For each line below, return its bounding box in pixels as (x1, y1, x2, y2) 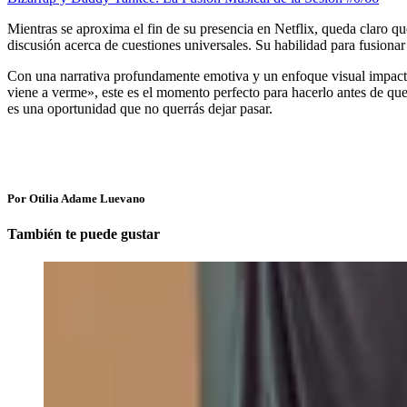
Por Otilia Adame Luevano (7, 191, 145, 205)
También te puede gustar (7, 226, 160, 243)
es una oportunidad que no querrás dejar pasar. (7, 100, 273, 116)
